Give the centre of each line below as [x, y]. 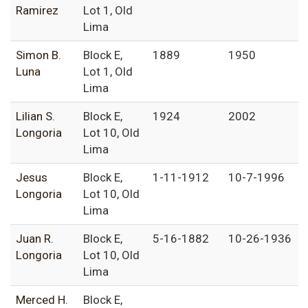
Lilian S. [35, 117]
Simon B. [38, 55]
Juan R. [35, 239]
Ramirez [37, 11]
